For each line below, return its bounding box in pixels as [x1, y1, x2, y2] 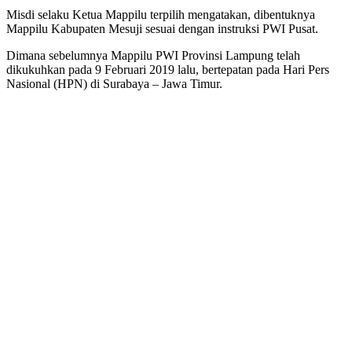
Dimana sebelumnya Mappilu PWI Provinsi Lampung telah [6, 48, 300, 62]
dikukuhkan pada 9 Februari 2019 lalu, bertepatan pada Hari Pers [6, 62, 329, 76]
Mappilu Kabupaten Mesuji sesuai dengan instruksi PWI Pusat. [6, 21, 318, 35]
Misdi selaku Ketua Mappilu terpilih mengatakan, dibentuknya [6, 7, 315, 21]
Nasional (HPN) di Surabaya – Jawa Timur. [6, 76, 222, 90]
